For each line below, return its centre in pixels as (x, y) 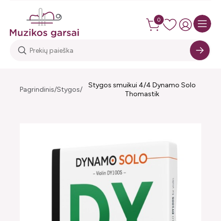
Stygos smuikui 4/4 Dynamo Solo (142, 85)
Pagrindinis (37, 90)
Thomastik (142, 94)
